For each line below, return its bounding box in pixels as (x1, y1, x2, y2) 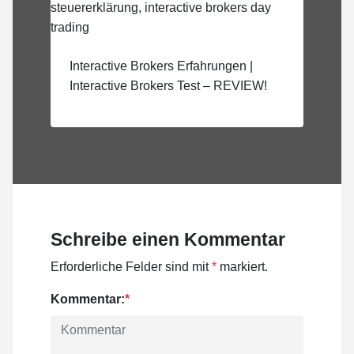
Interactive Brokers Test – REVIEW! (70, 79, 267, 93)
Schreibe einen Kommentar (51, 229, 285, 250)
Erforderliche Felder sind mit (51, 260, 212, 274)
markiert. (217, 260, 268, 274)
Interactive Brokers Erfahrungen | (70, 59, 253, 73)
